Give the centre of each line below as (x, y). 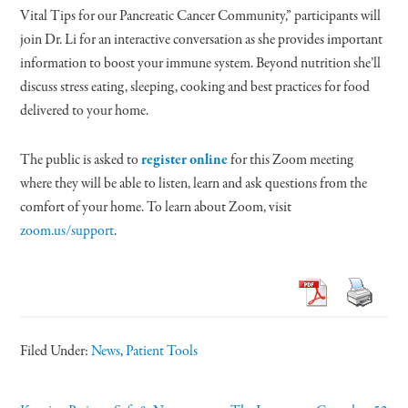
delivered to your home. (85, 111)
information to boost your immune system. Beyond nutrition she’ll (201, 63)
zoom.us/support (67, 231)
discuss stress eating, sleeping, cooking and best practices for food (195, 87)
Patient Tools (162, 351)
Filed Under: (56, 351)
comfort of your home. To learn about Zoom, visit (156, 207)
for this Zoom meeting (291, 160)
